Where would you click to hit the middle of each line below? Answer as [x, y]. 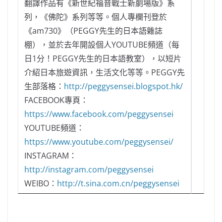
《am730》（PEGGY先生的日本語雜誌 [93, 31]
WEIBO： [41, 184]
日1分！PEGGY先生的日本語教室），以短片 [103, 59]
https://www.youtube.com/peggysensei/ [99, 142]
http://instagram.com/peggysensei [89, 170]
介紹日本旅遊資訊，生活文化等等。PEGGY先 [105, 73]
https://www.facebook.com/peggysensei [99, 114]
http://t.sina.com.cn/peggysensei [118, 184]
